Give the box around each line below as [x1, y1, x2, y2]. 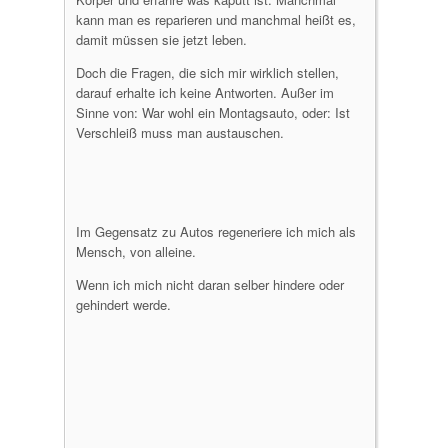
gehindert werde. [76, 295, 171, 314]
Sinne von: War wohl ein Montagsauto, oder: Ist [76, 103, 350, 122]
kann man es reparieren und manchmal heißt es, [76, 10, 356, 29]
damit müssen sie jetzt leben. [76, 30, 247, 49]
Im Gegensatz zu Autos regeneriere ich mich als [76, 222, 356, 241]
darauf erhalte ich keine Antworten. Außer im [76, 83, 334, 102]
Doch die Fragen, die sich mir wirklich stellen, [76, 63, 339, 82]
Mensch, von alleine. [76, 242, 196, 261]
